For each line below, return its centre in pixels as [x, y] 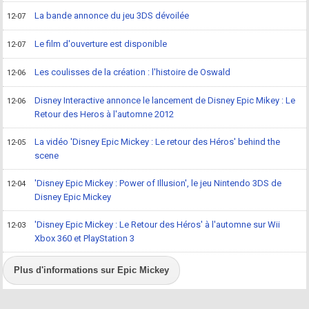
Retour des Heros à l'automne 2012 [104, 114]
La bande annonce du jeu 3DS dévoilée [112, 16]
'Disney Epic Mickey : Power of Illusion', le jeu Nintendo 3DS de [158, 183]
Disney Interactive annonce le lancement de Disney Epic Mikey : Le [165, 101]
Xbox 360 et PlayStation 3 [85, 239]
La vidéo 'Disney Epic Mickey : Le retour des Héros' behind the [158, 142]
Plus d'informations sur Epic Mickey [92, 270]
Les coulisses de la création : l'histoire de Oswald [133, 72]
